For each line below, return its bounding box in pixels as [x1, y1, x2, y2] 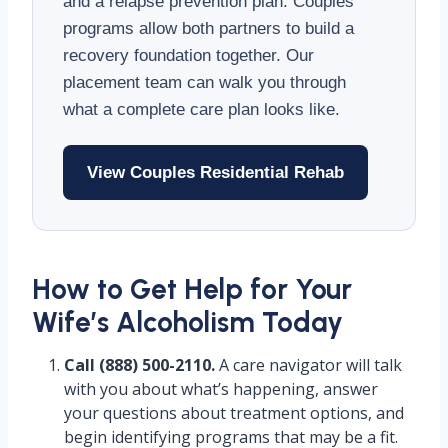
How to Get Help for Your [32, 272, 352, 306]
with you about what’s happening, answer [64, 378, 378, 400]
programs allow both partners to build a [63, 19, 354, 38]
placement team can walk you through [63, 73, 346, 92]
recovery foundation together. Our [63, 46, 314, 65]
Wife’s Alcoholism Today [32, 305, 343, 339]
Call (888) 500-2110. [64, 354, 215, 376]
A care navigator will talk [215, 354, 402, 376]
